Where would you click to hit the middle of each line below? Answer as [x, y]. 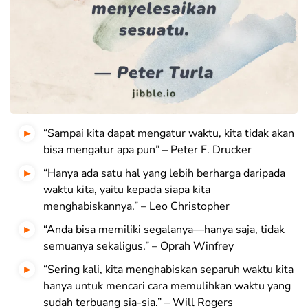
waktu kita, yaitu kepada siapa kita [127, 190]
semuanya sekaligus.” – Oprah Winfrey [139, 246]
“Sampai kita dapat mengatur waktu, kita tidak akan [169, 134]
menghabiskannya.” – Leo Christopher [136, 207]
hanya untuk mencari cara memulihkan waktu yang [167, 286]
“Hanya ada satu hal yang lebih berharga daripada [164, 174]
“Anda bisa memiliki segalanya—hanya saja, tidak [164, 230]
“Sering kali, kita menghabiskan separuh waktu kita [168, 270]
